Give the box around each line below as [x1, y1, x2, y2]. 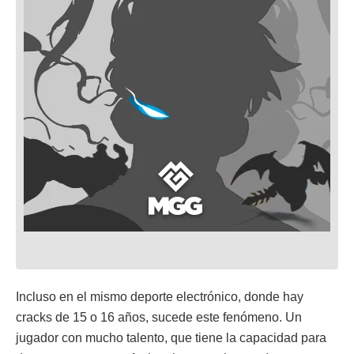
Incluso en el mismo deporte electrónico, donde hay [16, 290, 303, 303]
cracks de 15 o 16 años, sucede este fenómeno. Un [16, 311, 302, 324]
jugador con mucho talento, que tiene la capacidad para [16, 331, 326, 345]
